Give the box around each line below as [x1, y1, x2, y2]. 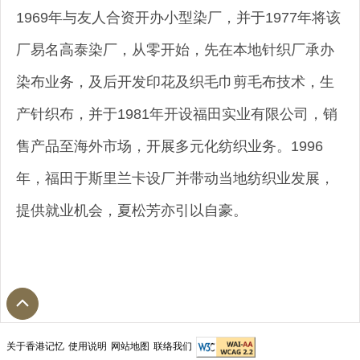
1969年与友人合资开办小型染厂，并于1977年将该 [16, 9, 341, 26]
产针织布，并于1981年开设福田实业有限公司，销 [16, 105, 337, 122]
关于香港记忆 [6, 340, 64, 352]
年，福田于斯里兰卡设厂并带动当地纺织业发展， [16, 170, 334, 186]
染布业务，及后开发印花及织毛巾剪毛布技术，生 [16, 73, 334, 90]
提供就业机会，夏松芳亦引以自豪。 [16, 202, 247, 219]
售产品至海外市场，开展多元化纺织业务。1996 [16, 137, 323, 154]
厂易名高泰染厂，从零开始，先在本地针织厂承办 [16, 41, 334, 58]
